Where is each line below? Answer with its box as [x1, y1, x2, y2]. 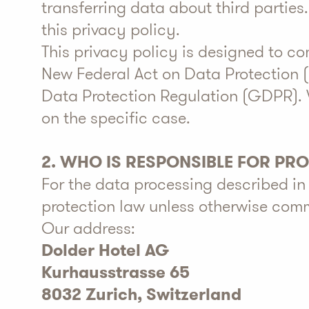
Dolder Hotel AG [41, 239, 169, 262]
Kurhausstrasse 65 [41, 261, 190, 284]
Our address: [41, 217, 135, 240]
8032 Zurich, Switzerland [41, 283, 241, 306]
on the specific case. [41, 106, 190, 130]
